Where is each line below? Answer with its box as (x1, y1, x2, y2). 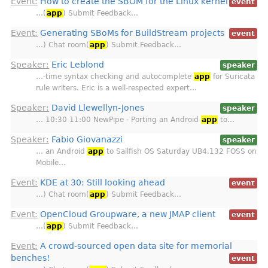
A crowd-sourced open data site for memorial (38, 241, 232, 251)
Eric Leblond (49, 60, 104, 69)
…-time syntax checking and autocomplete (36, 72, 194, 81)
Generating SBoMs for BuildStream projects (38, 28, 224, 38)
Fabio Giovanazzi (49, 135, 123, 144)
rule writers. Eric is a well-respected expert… (36, 84, 197, 92)
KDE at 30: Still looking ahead (38, 178, 165, 187)
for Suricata (211, 72, 255, 81)
